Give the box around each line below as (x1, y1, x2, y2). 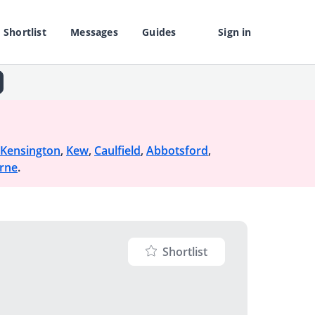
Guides (142, 25, 176, 39)
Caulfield (94, 143, 141, 158)
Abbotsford (146, 143, 208, 158)
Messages (70, 25, 118, 39)
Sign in (218, 25, 252, 39)
